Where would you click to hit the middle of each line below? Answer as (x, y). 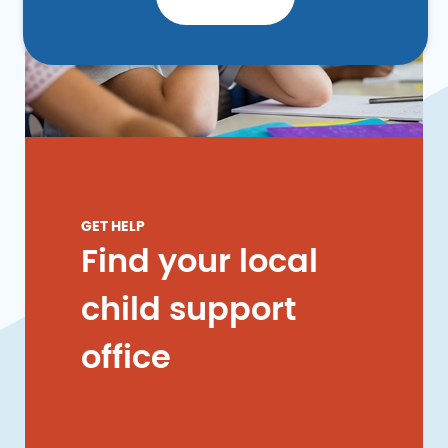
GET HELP (113, 227)
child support (188, 310)
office (126, 358)
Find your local (199, 262)
